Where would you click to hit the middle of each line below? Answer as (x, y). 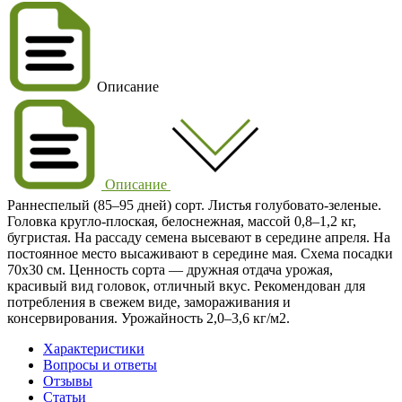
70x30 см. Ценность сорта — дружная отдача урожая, (170, 269)
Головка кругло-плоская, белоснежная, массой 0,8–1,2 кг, (182, 221)
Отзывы (68, 380)
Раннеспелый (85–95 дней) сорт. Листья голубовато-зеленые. (194, 205)
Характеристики (94, 348)
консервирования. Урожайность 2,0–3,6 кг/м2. (149, 318)
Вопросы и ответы (100, 364)
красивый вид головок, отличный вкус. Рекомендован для (186, 285)
